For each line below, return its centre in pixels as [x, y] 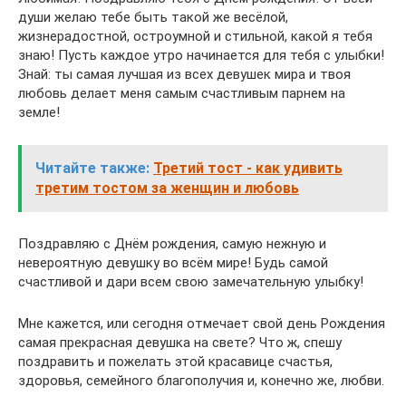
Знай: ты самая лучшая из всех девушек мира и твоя [184, 74]
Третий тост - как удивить [248, 168]
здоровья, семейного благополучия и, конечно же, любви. [201, 381]
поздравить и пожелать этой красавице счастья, [175, 362]
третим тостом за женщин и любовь [167, 188]
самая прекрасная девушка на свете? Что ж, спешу [180, 343]
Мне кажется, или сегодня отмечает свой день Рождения [202, 324]
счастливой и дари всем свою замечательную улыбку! [191, 282]
